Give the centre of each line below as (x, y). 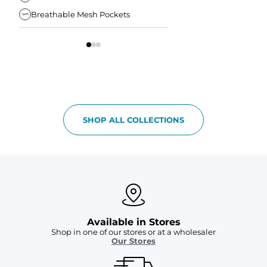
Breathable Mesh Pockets (80, 14)
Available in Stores (133, 222)
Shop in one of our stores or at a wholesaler (133, 232)
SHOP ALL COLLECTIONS (133, 119)
